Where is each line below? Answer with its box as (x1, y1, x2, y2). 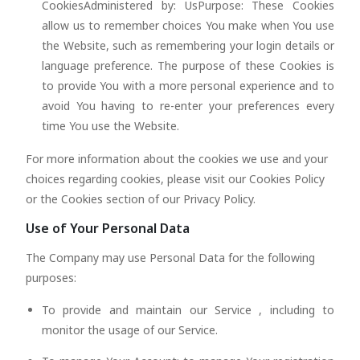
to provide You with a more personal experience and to (42, 78, 334, 93)
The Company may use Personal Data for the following (26, 250, 315, 265)
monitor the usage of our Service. (42, 322, 218, 337)
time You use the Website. (42, 118, 179, 133)
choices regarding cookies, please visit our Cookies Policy (26, 171, 325, 186)
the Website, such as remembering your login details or (42, 38, 334, 53)
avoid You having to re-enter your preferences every (42, 98, 334, 113)
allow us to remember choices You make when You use (42, 18, 334, 33)
